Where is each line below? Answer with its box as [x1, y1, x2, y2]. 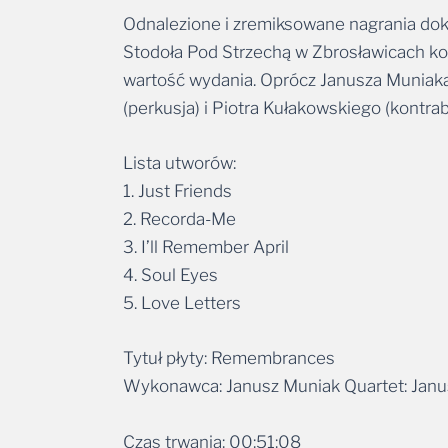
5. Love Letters [123, 293, 241, 314]
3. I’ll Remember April [123, 237, 289, 258]
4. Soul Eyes [123, 265, 218, 286]
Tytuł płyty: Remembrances [123, 348, 335, 369]
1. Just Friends [123, 181, 232, 202]
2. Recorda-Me [123, 209, 236, 230]
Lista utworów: [123, 153, 236, 174]
